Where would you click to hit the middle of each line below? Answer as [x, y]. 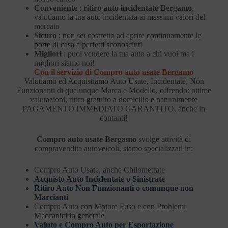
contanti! [114, 118]
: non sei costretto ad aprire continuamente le [129, 35]
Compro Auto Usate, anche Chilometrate [100, 169]
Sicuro [45, 35]
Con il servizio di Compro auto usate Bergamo [114, 72]
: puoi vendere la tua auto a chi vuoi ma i [127, 53]
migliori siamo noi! [64, 63]
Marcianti [51, 197]
